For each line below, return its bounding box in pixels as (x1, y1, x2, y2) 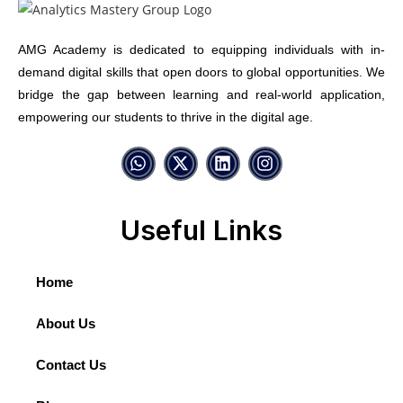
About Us (36, 315, 95, 331)
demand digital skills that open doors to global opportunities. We (18, 64, 385, 79)
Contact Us (36, 356, 106, 372)
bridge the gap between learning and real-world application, (18, 86, 385, 102)
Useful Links (121, 213, 282, 246)
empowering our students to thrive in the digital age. (18, 109, 313, 124)
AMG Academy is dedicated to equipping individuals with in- (18, 41, 385, 57)
